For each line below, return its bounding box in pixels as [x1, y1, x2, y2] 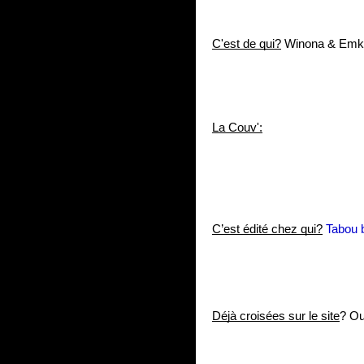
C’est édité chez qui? [212, 223, 323, 236]
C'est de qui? [212, 37, 281, 50]
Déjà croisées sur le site [212, 310, 340, 323]
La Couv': [212, 121, 262, 134]
